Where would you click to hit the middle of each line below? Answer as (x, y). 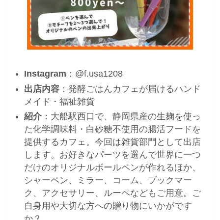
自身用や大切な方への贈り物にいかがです (108, 206)
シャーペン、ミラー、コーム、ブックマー (108, 180)
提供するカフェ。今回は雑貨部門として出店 (113, 142)
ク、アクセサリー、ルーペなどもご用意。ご (113, 193)
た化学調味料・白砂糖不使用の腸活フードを (113, 129)
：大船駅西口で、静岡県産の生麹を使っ (122, 117)
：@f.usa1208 (95, 74)
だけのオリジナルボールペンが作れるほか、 (113, 168)
